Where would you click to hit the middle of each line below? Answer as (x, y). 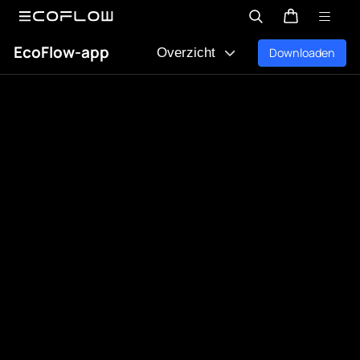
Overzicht (186, 53)
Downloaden (303, 52)
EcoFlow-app (61, 53)
